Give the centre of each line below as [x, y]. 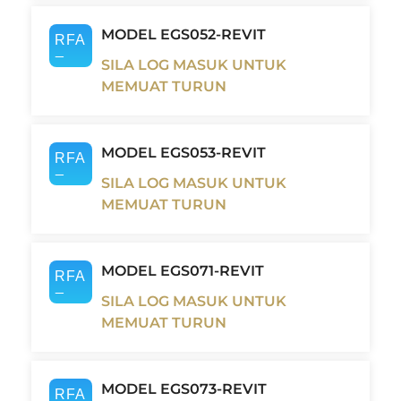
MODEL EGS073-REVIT [184, 389]
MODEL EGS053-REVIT [183, 153]
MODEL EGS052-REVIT [183, 35]
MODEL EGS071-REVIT [183, 271]
